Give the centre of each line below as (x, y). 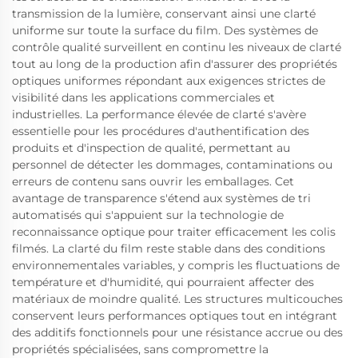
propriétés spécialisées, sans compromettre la (140, 349)
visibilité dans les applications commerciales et (143, 97)
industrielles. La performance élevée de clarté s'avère (159, 114)
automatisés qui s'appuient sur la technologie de (148, 215)
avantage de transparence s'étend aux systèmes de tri (161, 198)
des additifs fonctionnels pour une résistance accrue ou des (177, 332)
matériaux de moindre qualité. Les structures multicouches (177, 298)
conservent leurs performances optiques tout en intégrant (175, 315)
